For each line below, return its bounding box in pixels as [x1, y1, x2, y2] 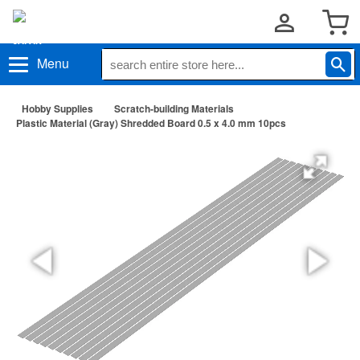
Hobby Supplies [22, 101, 93, 116]
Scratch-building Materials [114, 101, 234, 116]
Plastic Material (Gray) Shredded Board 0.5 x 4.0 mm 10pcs [16, 116, 286, 130]
